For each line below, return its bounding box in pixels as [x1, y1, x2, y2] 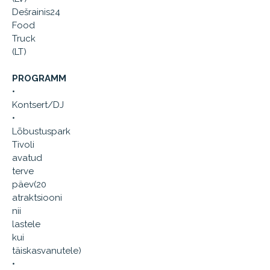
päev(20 [12, 179, 46, 190]
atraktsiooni [12, 192, 62, 203]
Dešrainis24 [12, 7, 60, 17]
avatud [12, 152, 42, 163]
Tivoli [12, 139, 34, 150]
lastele [12, 219, 40, 230]
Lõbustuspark [12, 126, 71, 137]
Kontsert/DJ [12, 99, 64, 110]
